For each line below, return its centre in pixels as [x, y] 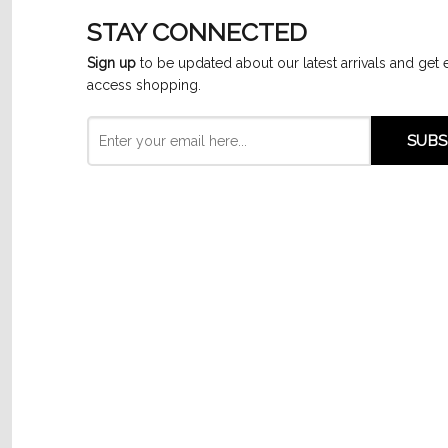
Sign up [111, 63]
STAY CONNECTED [197, 32]
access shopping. [144, 85]
